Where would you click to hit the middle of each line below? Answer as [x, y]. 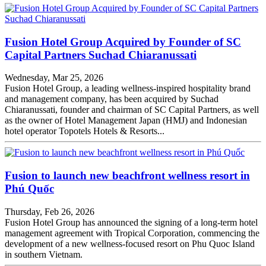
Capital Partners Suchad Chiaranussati [101, 55]
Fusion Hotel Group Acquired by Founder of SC [123, 42]
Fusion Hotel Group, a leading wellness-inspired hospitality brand [128, 88]
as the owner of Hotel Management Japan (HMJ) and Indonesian [126, 121]
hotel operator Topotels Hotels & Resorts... [85, 131]
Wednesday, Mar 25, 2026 [54, 78]
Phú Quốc [29, 188]
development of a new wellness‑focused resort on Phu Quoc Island [130, 243]
